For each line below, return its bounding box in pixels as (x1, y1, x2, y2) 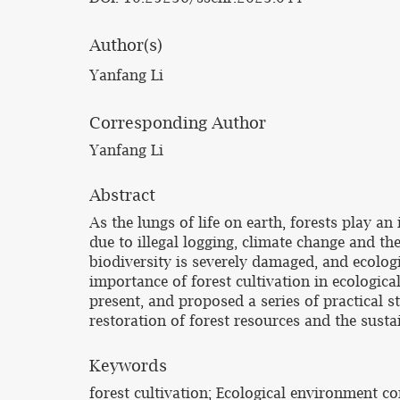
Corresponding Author (89, 113, 266, 132)
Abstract (89, 186, 155, 204)
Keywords (89, 356, 167, 375)
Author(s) (89, 36, 162, 54)
